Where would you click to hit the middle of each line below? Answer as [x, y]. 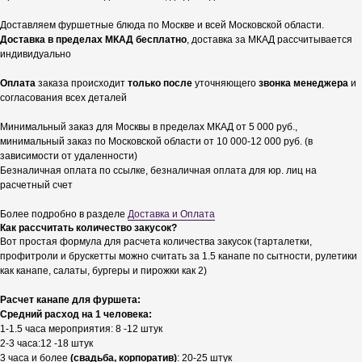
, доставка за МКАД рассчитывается [269, 40]
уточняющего [225, 84]
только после [160, 84]
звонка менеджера [303, 84]
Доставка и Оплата [171, 215]
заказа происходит [82, 84]
